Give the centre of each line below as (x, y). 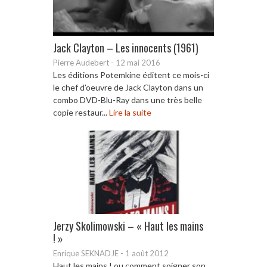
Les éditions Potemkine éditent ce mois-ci (131, 74)
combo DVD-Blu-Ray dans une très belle (128, 100)
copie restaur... (81, 112)
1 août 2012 (147, 253)
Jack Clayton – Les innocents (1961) (126, 47)
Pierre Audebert (81, 62)
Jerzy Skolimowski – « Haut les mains (128, 226)
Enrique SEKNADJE (86, 253)
